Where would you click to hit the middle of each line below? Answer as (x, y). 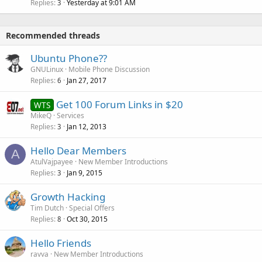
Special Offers (92, 208)
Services (70, 115)
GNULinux (47, 69)
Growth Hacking (68, 196)
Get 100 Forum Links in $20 (119, 104)
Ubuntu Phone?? (69, 58)
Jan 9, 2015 (85, 173)
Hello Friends (61, 243)
